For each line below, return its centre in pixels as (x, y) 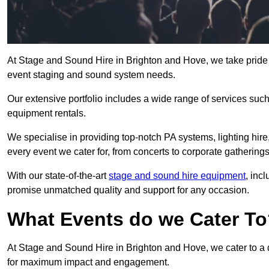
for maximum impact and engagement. (88, 262)
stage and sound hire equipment (177, 176)
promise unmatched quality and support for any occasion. (128, 190)
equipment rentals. (47, 113)
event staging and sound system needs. (91, 75)
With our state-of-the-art (58, 176)
